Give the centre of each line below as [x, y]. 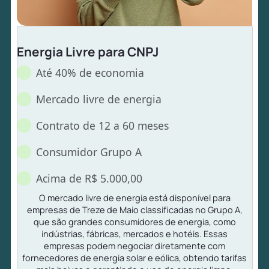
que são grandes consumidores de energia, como [134, 221]
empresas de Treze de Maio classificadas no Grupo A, [134, 209]
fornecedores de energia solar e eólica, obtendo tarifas [134, 257]
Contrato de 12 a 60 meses [103, 125]
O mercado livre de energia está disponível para [134, 197]
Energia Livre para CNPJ [88, 51]
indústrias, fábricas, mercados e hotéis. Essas [134, 233]
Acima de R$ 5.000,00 [89, 178]
